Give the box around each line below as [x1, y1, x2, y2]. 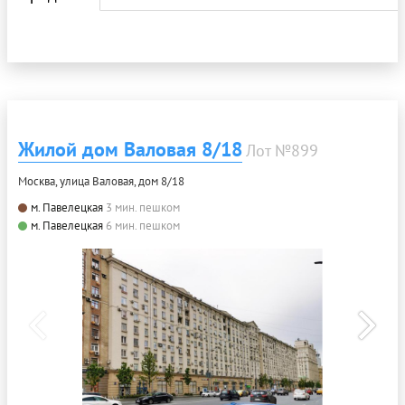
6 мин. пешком [106, 218, 180, 233]
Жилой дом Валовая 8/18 [18, 137, 242, 162]
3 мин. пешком [106, 200, 180, 215]
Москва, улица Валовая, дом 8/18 [18, 174, 184, 189]
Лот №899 [246, 140, 318, 161]
